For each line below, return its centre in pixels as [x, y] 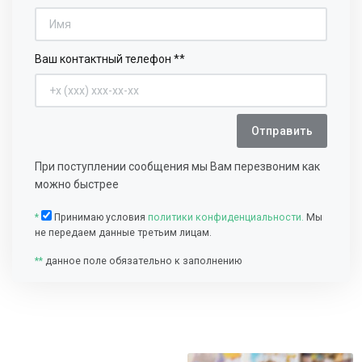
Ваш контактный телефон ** [110, 59]
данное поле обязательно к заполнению [142, 261]
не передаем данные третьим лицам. [123, 232]
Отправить [282, 130]
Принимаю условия [100, 217]
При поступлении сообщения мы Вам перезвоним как [177, 166]
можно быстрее [77, 184]
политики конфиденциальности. [226, 217]
